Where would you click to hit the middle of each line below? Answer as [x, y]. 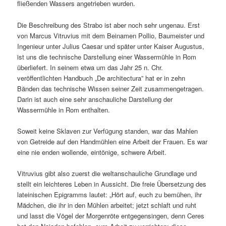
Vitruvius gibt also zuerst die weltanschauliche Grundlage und [107, 173]
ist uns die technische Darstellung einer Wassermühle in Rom [107, 56]
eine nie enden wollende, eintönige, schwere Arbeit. [92, 152]
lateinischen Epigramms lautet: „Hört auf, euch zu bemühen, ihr [110, 194]
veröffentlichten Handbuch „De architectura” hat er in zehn [101, 78]
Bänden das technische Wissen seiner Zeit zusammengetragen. [111, 88]
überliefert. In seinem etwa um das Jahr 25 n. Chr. [90, 67]
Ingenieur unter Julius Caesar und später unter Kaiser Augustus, [111, 46]
